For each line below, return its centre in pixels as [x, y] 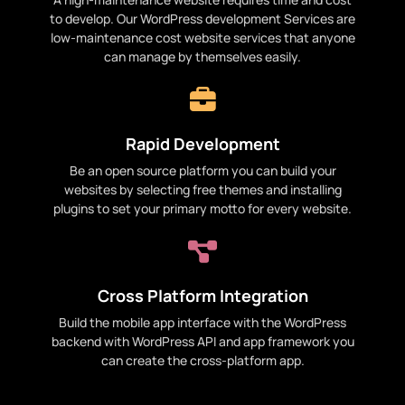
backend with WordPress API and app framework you [202, 342]
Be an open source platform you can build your [202, 171]
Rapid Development [202, 144]
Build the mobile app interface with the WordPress [202, 323]
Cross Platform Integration [202, 296]
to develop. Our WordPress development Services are [202, 19]
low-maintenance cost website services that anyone [202, 38]
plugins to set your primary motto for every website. [202, 209]
